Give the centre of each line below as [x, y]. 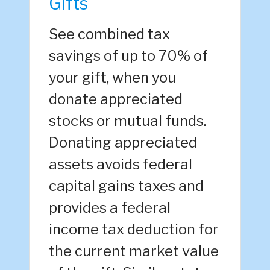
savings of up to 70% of [128, 56]
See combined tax [109, 34]
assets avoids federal [121, 165]
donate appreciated [116, 99]
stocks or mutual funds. [127, 121]
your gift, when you [112, 78]
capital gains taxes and [126, 186]
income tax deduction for [134, 230]
